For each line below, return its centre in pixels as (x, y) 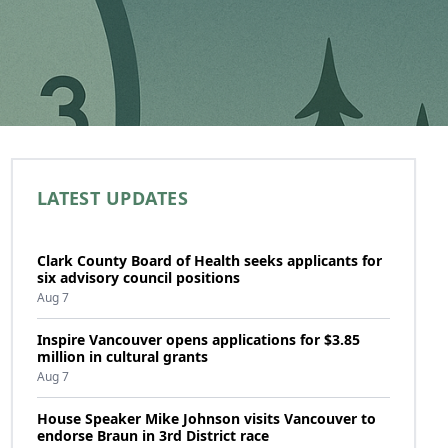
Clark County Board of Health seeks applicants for (209, 260)
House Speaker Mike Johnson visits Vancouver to (206, 418)
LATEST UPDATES (112, 198)
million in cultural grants (122, 356)
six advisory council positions (138, 277)
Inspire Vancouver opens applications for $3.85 (198, 339)
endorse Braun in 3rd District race (152, 435)
